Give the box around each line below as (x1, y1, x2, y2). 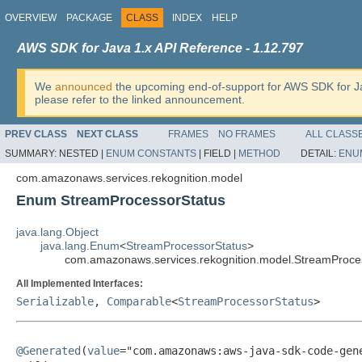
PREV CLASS (5, 128, 67, 140)
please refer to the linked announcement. (35, 93, 245, 106)
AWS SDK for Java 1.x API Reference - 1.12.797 (17, 41, 303, 55)
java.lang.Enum (40, 239, 120, 252)
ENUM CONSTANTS (106, 148, 196, 159)
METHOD (238, 148, 280, 159)
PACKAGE (66, 12, 112, 23)
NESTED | (59, 148, 106, 159)
